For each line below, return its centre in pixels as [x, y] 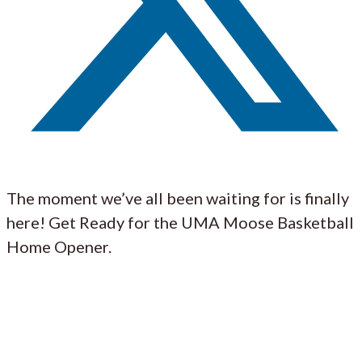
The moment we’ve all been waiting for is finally [178, 198]
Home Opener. [59, 246]
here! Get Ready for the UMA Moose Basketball [180, 222]
